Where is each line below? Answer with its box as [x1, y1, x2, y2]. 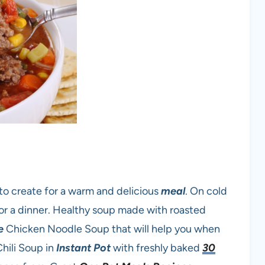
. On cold [185, 184, 227, 198]
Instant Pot [54, 241, 111, 254]
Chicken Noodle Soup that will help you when [6, 222, 220, 235]
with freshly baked [111, 241, 202, 254]
